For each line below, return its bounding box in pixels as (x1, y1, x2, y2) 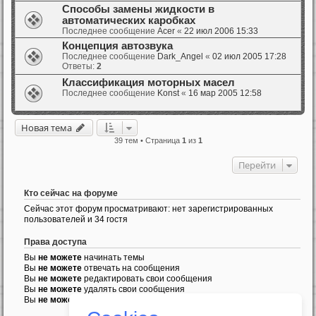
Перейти (238, 158, 276, 171)
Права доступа (24, 237, 87, 246)
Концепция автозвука (62, 39, 173, 51)
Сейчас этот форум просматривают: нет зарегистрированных (24, 203, 273, 214)
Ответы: (62, 61, 97, 71)
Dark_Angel (157, 51, 203, 61)
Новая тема (21, 121, 72, 134)
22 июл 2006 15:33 (184, 25, 258, 36)
